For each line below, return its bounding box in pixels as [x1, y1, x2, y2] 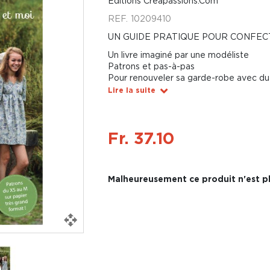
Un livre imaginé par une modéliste [107, 50, 249, 59]
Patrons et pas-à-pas [107, 61, 195, 71]
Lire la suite [107, 86, 155, 94]
